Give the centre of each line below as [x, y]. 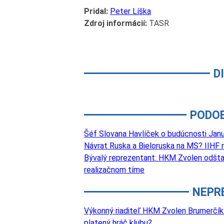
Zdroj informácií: [115, 23]
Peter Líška [130, 11]
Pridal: [96, 11]
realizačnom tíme [114, 170]
